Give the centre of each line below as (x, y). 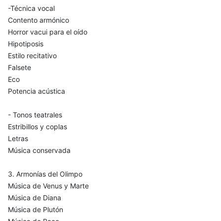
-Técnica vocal (31, 8)
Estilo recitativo (32, 55)
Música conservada (39, 150)
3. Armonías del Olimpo (45, 174)
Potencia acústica (37, 91)
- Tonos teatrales (35, 114)
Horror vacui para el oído (48, 32)
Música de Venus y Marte (48, 185)
